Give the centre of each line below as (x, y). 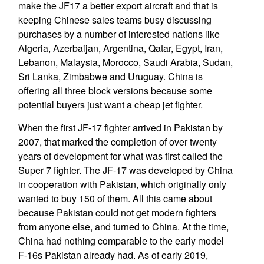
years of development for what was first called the (120, 156)
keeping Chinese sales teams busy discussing (115, 20)
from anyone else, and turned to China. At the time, (123, 227)
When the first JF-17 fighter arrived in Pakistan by (120, 128)
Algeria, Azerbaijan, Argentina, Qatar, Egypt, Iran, (120, 48)
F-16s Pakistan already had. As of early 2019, (113, 255)
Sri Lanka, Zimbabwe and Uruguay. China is (110, 76)
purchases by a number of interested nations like (119, 34)
